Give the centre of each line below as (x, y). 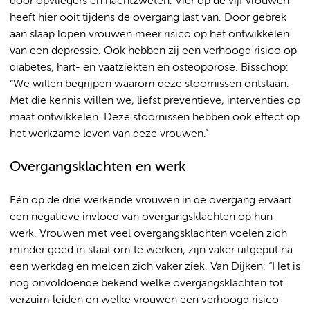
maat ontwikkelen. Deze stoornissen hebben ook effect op (155, 117)
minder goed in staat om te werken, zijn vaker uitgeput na (151, 250)
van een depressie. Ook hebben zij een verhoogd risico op (153, 51)
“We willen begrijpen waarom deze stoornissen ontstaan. (149, 84)
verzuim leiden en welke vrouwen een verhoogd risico (144, 300)
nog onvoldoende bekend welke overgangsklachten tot (146, 283)
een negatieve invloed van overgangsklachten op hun (141, 217)
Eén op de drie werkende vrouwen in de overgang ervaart (151, 200)
